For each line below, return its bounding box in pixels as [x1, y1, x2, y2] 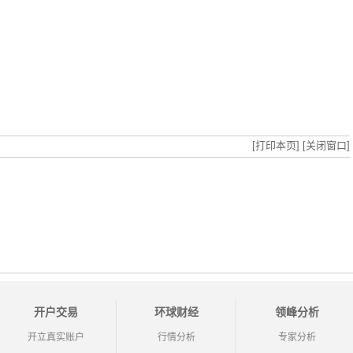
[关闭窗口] [302, 139, 350, 151]
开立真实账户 [28, 332, 85, 343]
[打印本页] [251, 139, 299, 151]
